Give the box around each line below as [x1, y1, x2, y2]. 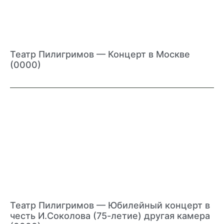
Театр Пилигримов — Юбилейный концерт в [10, 199, 210, 210]
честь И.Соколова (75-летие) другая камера [10, 210, 210, 221]
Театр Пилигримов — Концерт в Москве [10, 48, 190, 59]
